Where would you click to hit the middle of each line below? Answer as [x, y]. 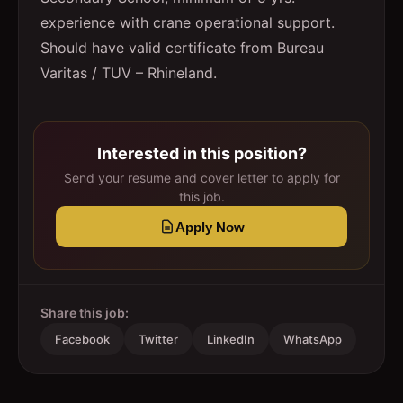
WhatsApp [313, 339]
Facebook [82, 339]
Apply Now [210, 227]
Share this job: [85, 313]
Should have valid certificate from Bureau [182, 48]
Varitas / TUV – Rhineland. [129, 73]
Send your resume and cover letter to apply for [201, 178]
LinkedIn [231, 339]
